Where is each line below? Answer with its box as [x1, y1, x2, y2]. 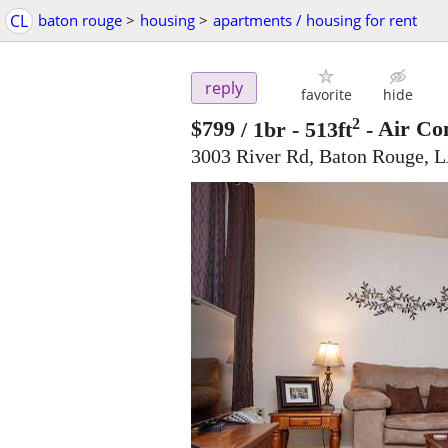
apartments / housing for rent [213, 10, 417, 30]
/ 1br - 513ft [241, 116, 352, 142]
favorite [300, 85, 352, 105]
